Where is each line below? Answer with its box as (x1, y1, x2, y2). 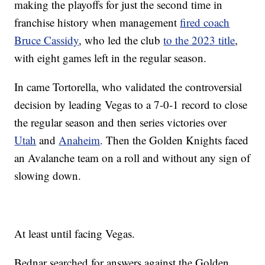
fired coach (180, 15, 230, 30)
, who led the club (79, 33, 164, 48)
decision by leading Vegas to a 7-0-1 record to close (14, 97, 248, 112)
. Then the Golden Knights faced (100, 132, 249, 148)
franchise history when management (14, 15, 180, 30)
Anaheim (59, 132, 101, 148)
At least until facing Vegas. (14, 226, 135, 241)
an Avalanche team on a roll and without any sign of (14, 150, 251, 166)
